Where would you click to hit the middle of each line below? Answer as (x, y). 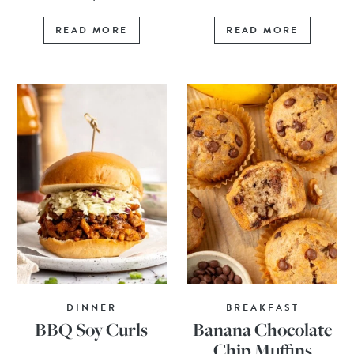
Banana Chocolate (262, 330)
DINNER (91, 308)
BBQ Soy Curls (92, 330)
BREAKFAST (262, 308)
